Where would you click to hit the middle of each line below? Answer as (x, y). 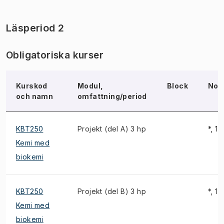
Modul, (90, 86)
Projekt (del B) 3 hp (112, 191)
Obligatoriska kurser (55, 55)
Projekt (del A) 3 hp (112, 129)
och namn (35, 96)
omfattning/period (112, 96)
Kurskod (32, 86)
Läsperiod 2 (35, 28)
